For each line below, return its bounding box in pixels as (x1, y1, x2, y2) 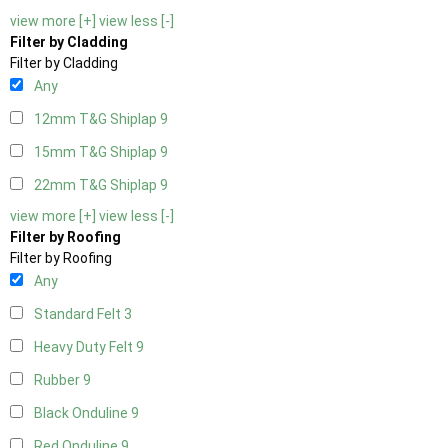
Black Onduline (34, 405, 131, 422)
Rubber (34, 372, 83, 389)
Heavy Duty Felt (34, 339, 136, 356)
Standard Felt (34, 306, 124, 323)
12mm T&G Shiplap (34, 111, 160, 128)
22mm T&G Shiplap (34, 177, 160, 194)
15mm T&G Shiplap (34, 144, 160, 161)
